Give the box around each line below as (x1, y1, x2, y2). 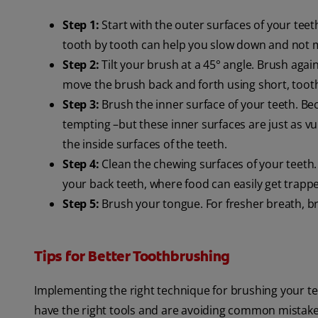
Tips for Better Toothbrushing (34, 247, 231, 266)
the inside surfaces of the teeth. (62, 136, 227, 153)
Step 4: (62, 156, 99, 172)
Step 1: (62, 17, 99, 33)
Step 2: (62, 57, 99, 73)
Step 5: (62, 196, 102, 212)
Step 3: (62, 97, 99, 113)
